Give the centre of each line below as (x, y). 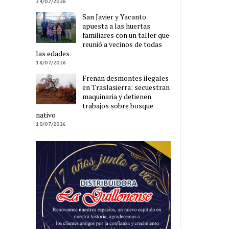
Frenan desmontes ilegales (126, 78)
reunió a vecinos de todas (122, 44)
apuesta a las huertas (117, 26)
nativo (46, 115)
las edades (53, 54)
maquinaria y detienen (117, 97)
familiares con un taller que (126, 35)
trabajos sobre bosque (118, 106)
